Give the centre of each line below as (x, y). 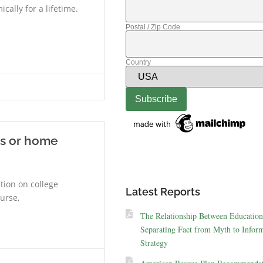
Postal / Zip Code (153, 27)
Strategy (154, 243)
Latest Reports (163, 192)
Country (138, 62)
